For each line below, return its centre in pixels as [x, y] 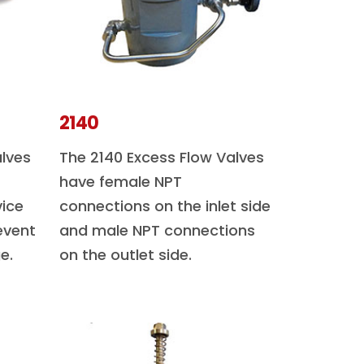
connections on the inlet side [165, 206]
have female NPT [121, 182]
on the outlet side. [126, 255]
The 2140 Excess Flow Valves [162, 157]
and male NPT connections [157, 230]
